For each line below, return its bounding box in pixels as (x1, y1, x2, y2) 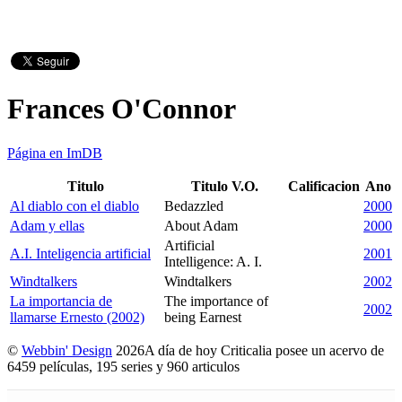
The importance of (164, 293, 268, 309)
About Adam (164, 217, 238, 233)
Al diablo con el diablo (10, 197, 139, 214)
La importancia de (10, 293, 112, 309)
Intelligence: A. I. (164, 253, 262, 269)
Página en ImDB (7, 144, 102, 161)
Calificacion (288, 178, 360, 194)
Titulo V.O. (190, 178, 258, 194)
